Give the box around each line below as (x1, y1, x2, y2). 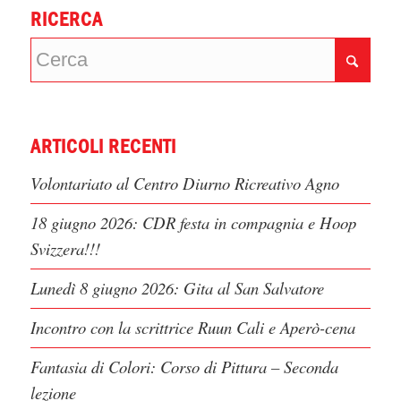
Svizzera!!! (30, 237, 100, 260)
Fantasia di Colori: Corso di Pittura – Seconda (30, 355, 338, 379)
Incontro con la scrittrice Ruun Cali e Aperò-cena (30, 316, 355, 339)
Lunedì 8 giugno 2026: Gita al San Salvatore (30, 277, 324, 300)
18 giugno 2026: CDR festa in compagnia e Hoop (30, 211, 356, 235)
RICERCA (30, 7, 103, 33)
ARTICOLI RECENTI (30, 134, 176, 160)
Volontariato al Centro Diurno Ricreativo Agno (30, 172, 339, 195)
